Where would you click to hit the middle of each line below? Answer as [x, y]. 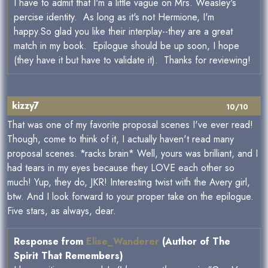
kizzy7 [26, 106]
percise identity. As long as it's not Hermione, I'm [114, 17]
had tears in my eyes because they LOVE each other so [121, 168]
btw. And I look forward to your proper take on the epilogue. [130, 197]
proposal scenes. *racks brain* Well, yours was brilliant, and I [133, 153]
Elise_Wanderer [123, 241]
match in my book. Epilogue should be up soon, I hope [127, 46]
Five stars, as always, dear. [62, 211]
